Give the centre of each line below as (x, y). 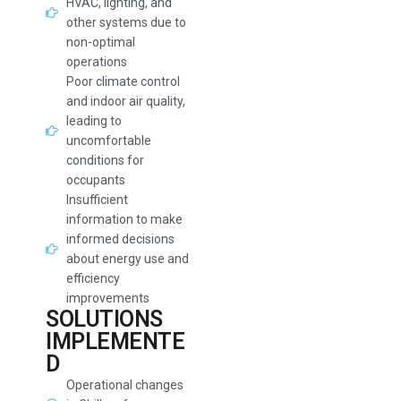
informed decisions (120, 239)
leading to (94, 121)
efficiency (93, 278)
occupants (95, 180)
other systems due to (126, 22)
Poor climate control (123, 81)
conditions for (105, 160)
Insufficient (97, 200)
